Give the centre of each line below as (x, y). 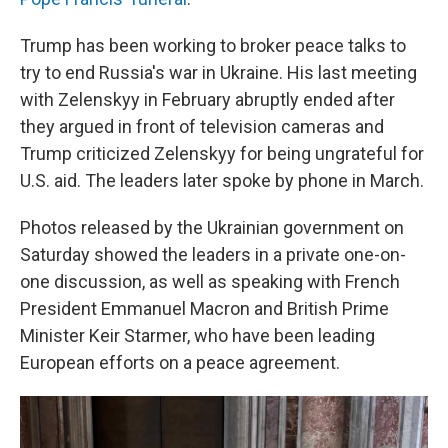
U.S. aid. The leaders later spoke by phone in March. (222, 180)
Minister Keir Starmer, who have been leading (197, 335)
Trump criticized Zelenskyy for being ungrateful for (222, 153)
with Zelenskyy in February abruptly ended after (207, 99)
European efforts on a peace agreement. (180, 362)
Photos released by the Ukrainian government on (212, 227)
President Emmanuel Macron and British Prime (204, 308)
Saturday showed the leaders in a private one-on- (213, 254)
